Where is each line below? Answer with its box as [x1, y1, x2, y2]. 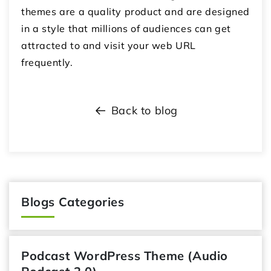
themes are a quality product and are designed [21, 5, 250, 18]
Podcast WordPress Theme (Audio [21, 248, 229, 264]
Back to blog [111, 103, 178, 118]
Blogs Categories [21, 194, 125, 210]
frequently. [21, 56, 73, 69]
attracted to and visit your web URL [21, 39, 197, 52]
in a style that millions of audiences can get [21, 22, 232, 35]
